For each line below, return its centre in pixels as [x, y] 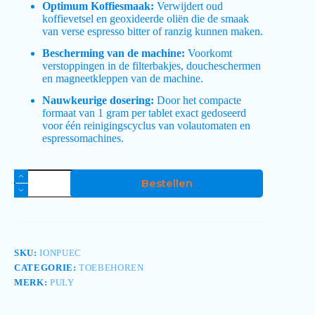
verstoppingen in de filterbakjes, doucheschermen [152, 66]
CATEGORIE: [47, 267]
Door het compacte [198, 100]
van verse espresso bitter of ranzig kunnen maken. [153, 32]
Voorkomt [208, 53]
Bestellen [167, 184]
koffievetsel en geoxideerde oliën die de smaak [146, 19]
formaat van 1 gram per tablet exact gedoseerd [144, 112]
